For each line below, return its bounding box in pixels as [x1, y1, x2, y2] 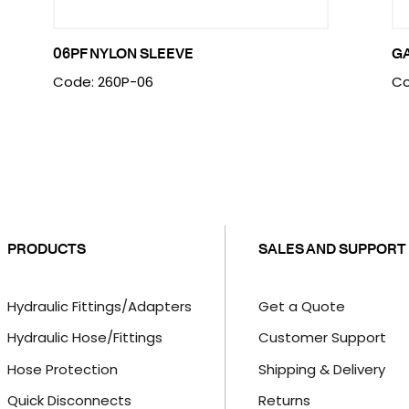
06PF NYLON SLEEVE [52, 43, 194, 63]
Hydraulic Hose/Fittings [6, 328, 163, 348]
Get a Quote [257, 296, 345, 316]
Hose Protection [6, 359, 118, 379]
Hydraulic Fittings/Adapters [6, 296, 192, 316]
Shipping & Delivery [257, 359, 385, 379]
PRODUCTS [6, 237, 86, 258]
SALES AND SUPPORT [257, 237, 406, 258]
